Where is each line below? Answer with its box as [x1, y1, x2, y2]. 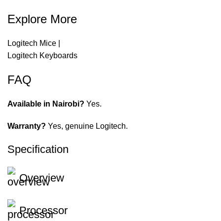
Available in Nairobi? [7, 100, 84, 109]
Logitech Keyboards [7, 51, 77, 60]
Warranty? [7, 122, 46, 131]
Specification [7, 143, 69, 156]
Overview [19, 172, 64, 184]
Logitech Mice [7, 39, 56, 48]
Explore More [7, 12, 77, 26]
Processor [19, 204, 68, 217]
